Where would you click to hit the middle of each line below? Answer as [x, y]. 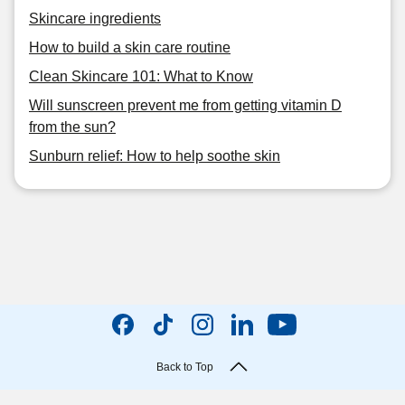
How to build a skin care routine [130, 47]
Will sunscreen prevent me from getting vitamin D [185, 105]
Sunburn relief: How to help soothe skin [155, 156]
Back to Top [184, 367]
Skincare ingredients [95, 19]
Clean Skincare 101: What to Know [141, 76]
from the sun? [72, 127]
